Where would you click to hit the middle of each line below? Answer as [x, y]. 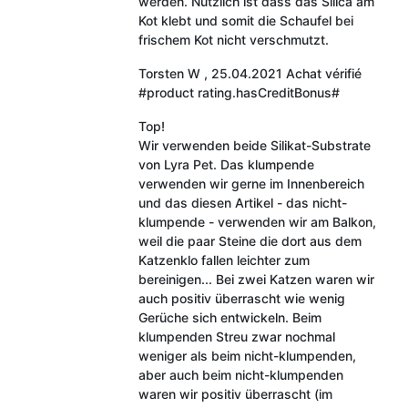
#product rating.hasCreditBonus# [239, 92]
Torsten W [169, 73]
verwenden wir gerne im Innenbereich [251, 183]
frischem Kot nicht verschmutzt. [233, 39]
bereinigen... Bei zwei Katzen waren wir [256, 279]
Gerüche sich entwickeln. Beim [229, 317]
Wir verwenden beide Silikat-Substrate [254, 145]
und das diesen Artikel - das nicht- [242, 202]
